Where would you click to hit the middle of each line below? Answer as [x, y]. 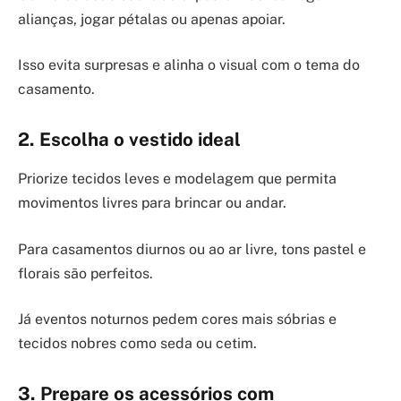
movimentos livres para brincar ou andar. [152, 203]
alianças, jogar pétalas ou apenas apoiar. [152, 19]
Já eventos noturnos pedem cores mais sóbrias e [177, 320]
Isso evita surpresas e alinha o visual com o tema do [189, 65]
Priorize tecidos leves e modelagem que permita [177, 179]
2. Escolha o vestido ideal [129, 139]
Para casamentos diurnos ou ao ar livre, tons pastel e [192, 249]
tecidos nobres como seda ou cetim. [137, 344]
